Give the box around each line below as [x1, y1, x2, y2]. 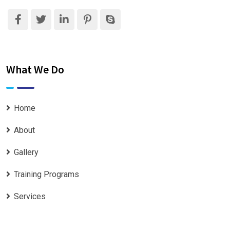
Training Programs [14, 169, 79, 179]
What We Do [6, 62, 64, 76]
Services [14, 191, 46, 201]
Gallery [14, 147, 39, 157]
